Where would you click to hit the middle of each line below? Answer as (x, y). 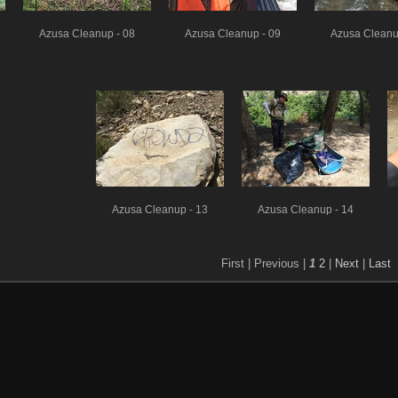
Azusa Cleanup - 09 (233, 33)
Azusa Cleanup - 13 (160, 209)
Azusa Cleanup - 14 (306, 209)
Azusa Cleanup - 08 (87, 33)
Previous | (279, 264)
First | (235, 264)
